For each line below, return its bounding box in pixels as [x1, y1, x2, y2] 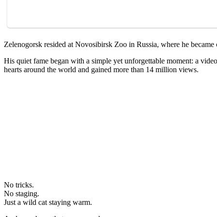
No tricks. [4, 181, 34, 189]
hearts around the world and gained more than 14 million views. [4, 65, 199, 74]
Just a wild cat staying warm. [4, 198, 92, 207]
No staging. [4, 189, 39, 198]
